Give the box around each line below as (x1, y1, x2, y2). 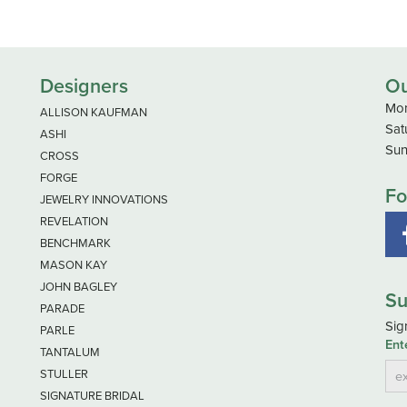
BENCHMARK (40, 233, 111, 252)
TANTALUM (40, 342, 100, 361)
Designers (40, 71, 128, 100)
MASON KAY (40, 255, 107, 273)
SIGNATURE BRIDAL (40, 386, 144, 404)
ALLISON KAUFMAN (40, 103, 147, 121)
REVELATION (40, 212, 108, 230)
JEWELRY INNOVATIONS (40, 190, 168, 208)
